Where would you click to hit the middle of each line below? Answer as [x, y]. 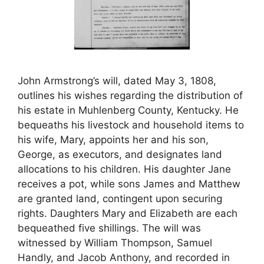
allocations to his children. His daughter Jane [124, 169]
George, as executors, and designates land [120, 154]
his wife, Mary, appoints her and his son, [113, 140]
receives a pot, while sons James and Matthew [129, 184]
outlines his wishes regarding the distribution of [130, 95]
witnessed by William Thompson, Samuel [115, 243]
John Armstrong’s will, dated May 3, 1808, [117, 81]
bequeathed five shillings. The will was [109, 228]
